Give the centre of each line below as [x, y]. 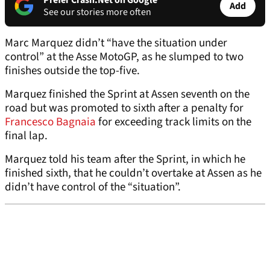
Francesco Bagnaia [50, 122]
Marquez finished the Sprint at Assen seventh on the [127, 95]
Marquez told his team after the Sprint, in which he [125, 160]
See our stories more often [97, 12]
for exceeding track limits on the [174, 122]
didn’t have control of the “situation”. [93, 187]
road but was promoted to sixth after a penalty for [124, 108]
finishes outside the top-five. [72, 71]
